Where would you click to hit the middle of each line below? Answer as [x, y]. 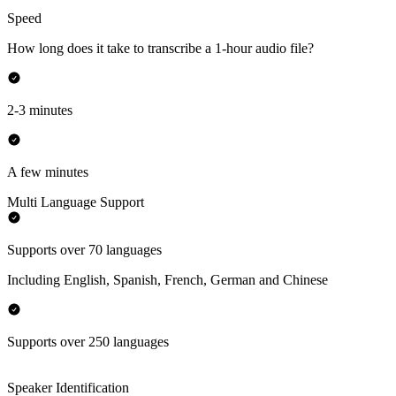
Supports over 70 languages [84, 250]
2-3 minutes [40, 110]
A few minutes [48, 172]
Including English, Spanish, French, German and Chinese [168, 280]
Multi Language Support [76, 202]
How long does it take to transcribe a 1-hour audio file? [160, 49]
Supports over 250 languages [88, 342]
